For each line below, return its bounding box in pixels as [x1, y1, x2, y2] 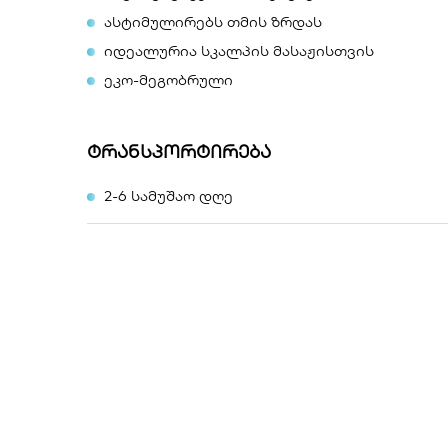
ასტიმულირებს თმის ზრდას [104, 12, 322, 31]
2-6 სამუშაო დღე [104, 186, 237, 205]
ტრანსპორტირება [87, 140, 271, 163]
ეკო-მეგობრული [104, 70, 233, 89]
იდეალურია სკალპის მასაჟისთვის [104, 41, 374, 60]
